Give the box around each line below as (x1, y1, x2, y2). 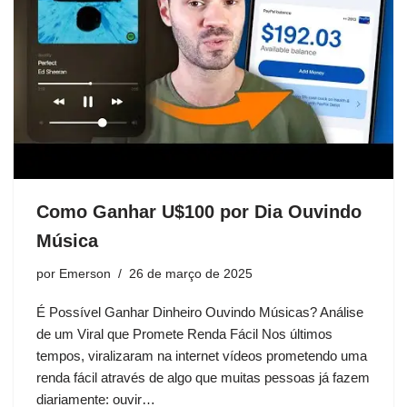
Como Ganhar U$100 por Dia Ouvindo (36, 202, 362, 223)
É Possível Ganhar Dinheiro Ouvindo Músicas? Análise (36, 304, 363, 321)
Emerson (59, 267, 111, 282)
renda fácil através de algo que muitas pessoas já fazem (36, 370, 370, 386)
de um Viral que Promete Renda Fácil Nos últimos (36, 326, 333, 342)
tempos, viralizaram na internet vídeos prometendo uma (36, 348, 367, 364)
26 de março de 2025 (129, 267, 253, 282)
